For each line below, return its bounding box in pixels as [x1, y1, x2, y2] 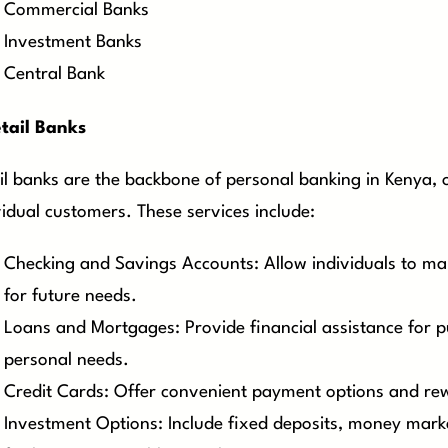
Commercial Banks [4, 2, 149, 20]
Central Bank [4, 66, 105, 84]
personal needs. [4, 351, 129, 369]
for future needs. [4, 287, 137, 305]
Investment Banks [4, 34, 142, 52]
